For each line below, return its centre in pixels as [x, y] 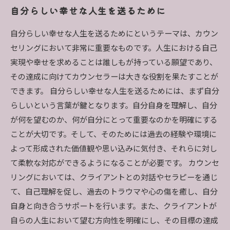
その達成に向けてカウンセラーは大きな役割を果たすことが [114, 77]
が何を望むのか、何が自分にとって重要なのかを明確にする [114, 120]
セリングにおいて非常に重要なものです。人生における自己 [114, 48]
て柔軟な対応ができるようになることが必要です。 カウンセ [115, 163]
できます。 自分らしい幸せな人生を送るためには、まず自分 [115, 91]
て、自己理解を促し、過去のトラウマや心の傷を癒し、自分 [114, 192]
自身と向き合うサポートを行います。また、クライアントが [113, 206]
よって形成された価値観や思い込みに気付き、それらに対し [114, 149]
